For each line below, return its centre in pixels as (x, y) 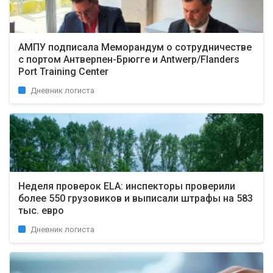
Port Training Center (63, 72)
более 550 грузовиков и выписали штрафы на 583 (136, 198)
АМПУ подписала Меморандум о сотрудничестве (135, 47)
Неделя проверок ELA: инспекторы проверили (127, 186)
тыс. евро (41, 211)
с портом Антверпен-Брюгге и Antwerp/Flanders (129, 59)
